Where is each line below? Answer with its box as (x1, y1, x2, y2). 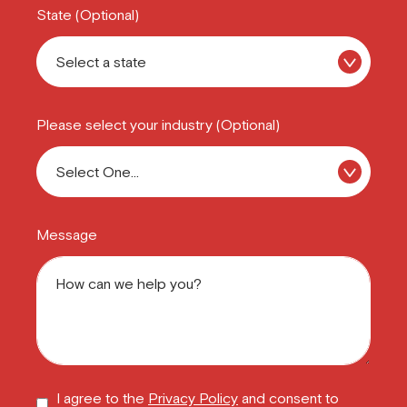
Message (36, 226, 97, 243)
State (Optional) (36, 6, 139, 23)
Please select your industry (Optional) (36, 116, 280, 133)
